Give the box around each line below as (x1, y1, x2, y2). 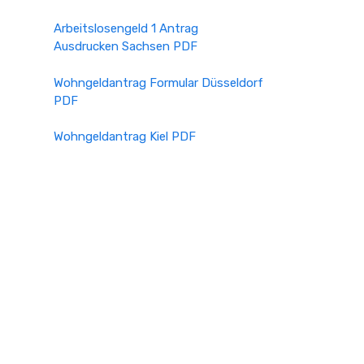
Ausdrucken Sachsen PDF (54, 39, 197, 54)
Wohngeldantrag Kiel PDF (54, 129, 196, 144)
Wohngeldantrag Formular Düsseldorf (54, 75, 263, 90)
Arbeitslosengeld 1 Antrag (54, 21, 198, 36)
